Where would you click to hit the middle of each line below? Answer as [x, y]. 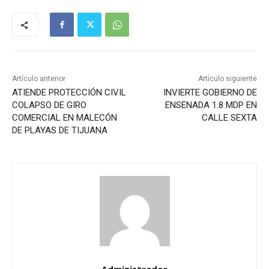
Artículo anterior [39, 79]
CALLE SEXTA [229, 118]
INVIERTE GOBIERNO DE [210, 93]
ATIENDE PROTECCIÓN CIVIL [69, 93]
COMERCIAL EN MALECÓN [65, 118]
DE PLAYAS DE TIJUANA [60, 131]
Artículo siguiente [227, 79]
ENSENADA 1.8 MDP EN [211, 105]
